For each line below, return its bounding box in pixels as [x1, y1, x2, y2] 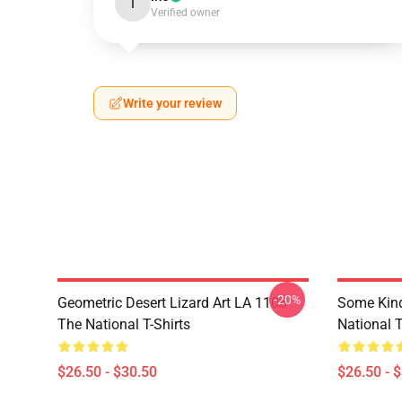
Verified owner [151, 6, 220, 19]
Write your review [123, 96, 222, 110]
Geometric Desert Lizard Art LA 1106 [57, 294, 287, 311]
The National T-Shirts [57, 316, 190, 333]
